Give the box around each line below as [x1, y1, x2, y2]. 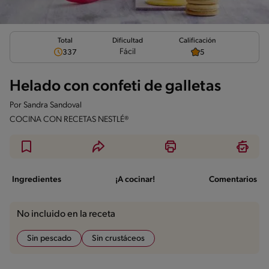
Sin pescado [27, 234, 71, 243]
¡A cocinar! [115, 175, 155, 184]
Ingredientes [12, 175, 61, 184]
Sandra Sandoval [23, 100, 82, 110]
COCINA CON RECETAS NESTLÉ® [10, 115, 129, 124]
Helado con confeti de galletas [10, 78, 221, 95]
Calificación [178, 37, 216, 44]
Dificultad [112, 37, 143, 45]
